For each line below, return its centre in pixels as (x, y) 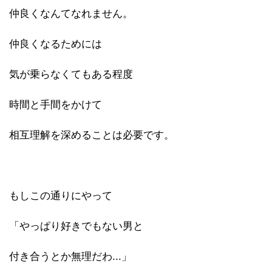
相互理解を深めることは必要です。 (92, 135)
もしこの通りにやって (61, 195)
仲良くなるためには (56, 44)
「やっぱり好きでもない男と (76, 226)
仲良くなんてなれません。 (71, 13)
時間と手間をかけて (56, 104)
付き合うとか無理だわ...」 (70, 256)
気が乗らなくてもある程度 (71, 74)
